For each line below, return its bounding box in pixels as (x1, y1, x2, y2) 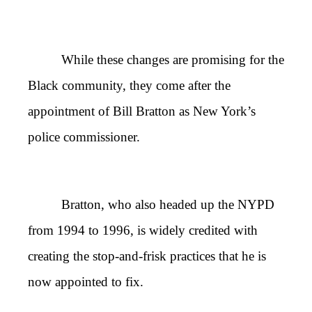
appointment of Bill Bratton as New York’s (28, 103, 256, 118)
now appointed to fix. (28, 274, 143, 289)
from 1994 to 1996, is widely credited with (28, 222, 258, 237)
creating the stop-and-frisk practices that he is (28, 248, 266, 263)
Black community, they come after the (28, 77, 231, 93)
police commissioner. (28, 129, 140, 144)
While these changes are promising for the (61, 52, 284, 67)
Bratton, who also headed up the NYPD (61, 196, 274, 212)
